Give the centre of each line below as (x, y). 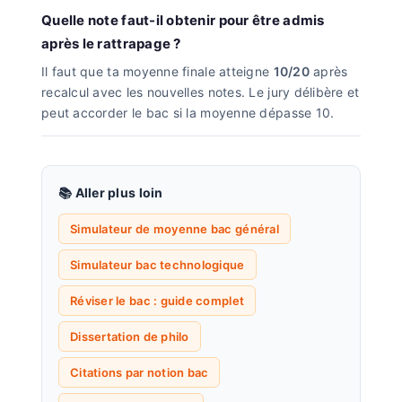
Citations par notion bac (140, 372)
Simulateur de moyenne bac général (175, 228)
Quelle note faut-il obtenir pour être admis (183, 20)
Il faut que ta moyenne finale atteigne (157, 71)
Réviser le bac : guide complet (157, 300)
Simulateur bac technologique (157, 264)
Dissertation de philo (130, 336)
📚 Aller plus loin (111, 192)
